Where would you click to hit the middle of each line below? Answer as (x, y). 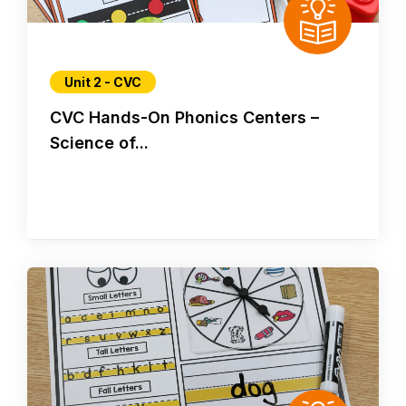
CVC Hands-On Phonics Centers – (184, 118)
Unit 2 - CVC (103, 82)
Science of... (99, 143)
